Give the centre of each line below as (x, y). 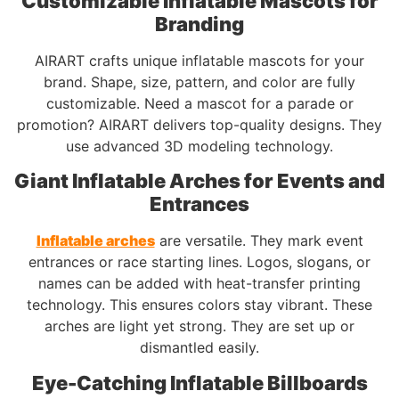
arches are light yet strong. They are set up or (199, 326)
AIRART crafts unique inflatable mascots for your (199, 61)
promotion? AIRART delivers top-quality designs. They (199, 125)
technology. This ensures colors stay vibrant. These (199, 305)
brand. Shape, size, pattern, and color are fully (199, 82)
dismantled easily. (199, 348)
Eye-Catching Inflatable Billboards (199, 383)
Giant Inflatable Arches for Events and (199, 181)
